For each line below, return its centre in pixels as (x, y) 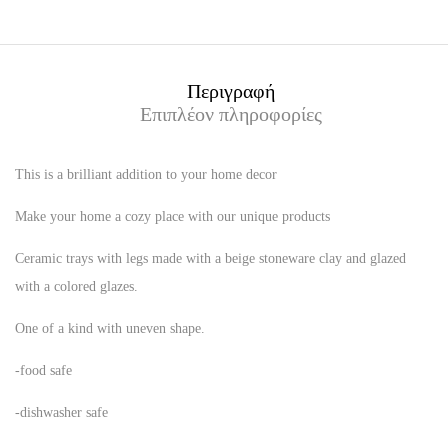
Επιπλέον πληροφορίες (231, 115)
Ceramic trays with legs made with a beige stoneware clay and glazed (210, 259)
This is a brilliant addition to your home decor (146, 175)
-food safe (43, 371)
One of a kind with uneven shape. (110, 329)
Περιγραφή (231, 92)
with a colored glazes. (76, 287)
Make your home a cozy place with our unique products (172, 217)
